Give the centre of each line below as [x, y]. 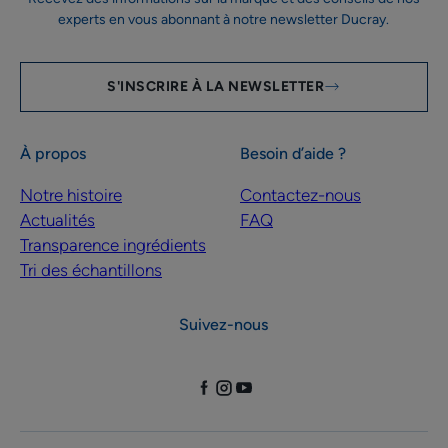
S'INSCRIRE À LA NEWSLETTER [216, 87]
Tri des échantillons [91, 270]
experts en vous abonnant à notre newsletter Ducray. [224, 20]
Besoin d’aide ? [292, 154]
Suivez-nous [224, 325]
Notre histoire [71, 195]
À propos [53, 154]
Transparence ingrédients [113, 245]
